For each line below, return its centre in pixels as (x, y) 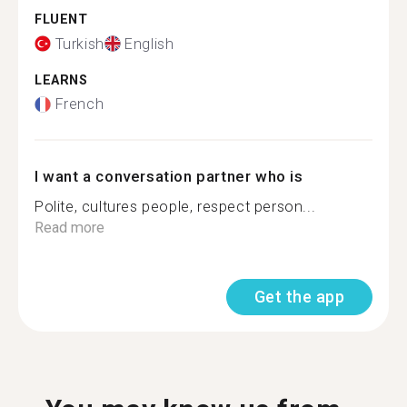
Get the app (299, 297)
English (149, 44)
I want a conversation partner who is (169, 176)
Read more (69, 228)
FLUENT (61, 20)
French (79, 104)
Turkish (79, 44)
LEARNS (61, 80)
